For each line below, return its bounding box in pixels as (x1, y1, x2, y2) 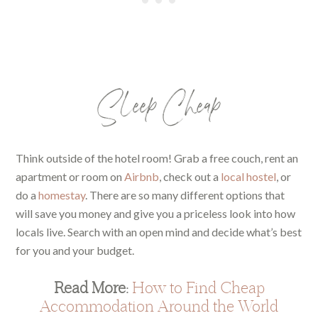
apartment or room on (16, 170, 125, 184)
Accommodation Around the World (40, 296, 278, 317)
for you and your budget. (16, 243, 135, 258)
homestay (38, 188, 86, 202)
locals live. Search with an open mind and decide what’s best (16, 225, 302, 239)
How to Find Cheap (131, 278, 265, 298)
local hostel (221, 170, 277, 184)
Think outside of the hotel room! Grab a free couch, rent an (16, 151, 299, 165)
